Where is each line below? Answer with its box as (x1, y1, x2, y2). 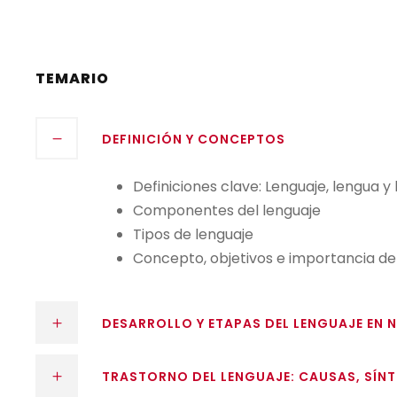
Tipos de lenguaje (133, 224, 253, 245)
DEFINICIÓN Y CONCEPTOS (102, 130, 285, 149)
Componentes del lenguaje (133, 200, 321, 222)
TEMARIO (35, 68, 109, 90)
